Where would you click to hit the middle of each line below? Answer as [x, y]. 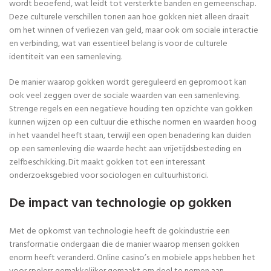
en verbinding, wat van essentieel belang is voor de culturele [118, 44]
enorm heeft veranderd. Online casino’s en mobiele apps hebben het [132, 258]
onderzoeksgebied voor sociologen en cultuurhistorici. [109, 175]
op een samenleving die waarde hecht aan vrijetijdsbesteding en [125, 149]
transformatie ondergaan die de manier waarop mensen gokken [124, 244]
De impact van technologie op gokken [120, 203]
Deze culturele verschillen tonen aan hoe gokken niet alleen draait [129, 17]
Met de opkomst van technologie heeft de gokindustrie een [119, 231]
